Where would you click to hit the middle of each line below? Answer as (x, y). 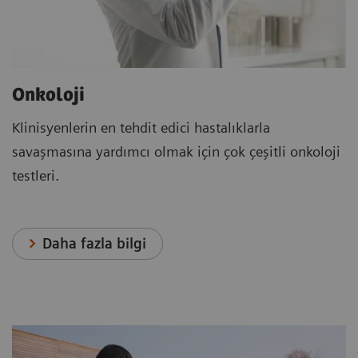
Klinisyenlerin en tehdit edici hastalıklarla (141, 128)
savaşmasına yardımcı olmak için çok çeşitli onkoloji (176, 152)
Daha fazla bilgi (95, 244)
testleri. (36, 176)
